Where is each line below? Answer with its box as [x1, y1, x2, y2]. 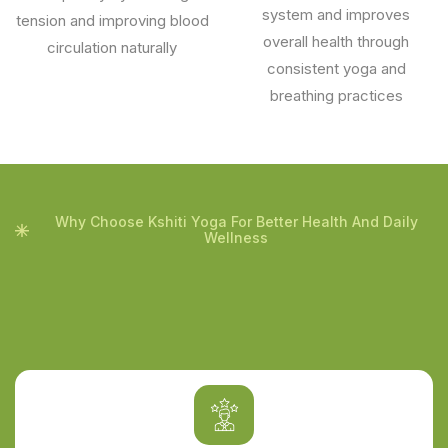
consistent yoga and [266, 58, 406, 78]
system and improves [262, 4, 410, 24]
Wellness [204, 228, 268, 246]
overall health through [263, 31, 409, 51]
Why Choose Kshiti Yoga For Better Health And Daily [54, 212, 418, 230]
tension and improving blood [15, 10, 209, 30]
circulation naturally [47, 37, 177, 57]
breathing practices [269, 85, 403, 105]
